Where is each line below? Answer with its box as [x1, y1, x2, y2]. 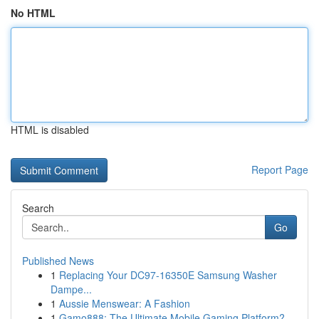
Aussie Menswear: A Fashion [59, 296, 190, 310]
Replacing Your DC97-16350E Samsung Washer [59, 268, 277, 282]
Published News [22, 253, 94, 268]
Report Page [251, 162, 308, 177]
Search [22, 201, 54, 215]
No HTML [11, 6, 56, 20]
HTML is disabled [11, 122, 89, 137]
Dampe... [51, 282, 92, 296]
